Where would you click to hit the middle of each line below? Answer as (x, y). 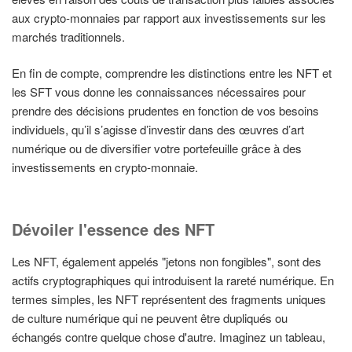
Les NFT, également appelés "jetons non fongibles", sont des (167, 261)
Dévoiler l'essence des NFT (113, 229)
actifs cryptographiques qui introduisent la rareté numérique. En (173, 280)
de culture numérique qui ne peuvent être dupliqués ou (150, 317)
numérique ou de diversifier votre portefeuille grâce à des (157, 148)
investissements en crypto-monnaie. (105, 167)
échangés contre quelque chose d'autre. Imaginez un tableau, (169, 336)
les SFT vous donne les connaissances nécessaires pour (159, 92)
